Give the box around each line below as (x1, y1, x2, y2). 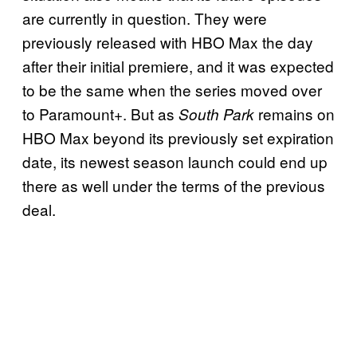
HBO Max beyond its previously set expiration (22, 126, 334, 148)
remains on (254, 102, 335, 124)
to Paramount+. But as (22, 102, 178, 124)
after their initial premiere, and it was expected (22, 54, 334, 76)
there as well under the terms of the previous (22, 174, 325, 196)
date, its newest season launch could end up (22, 150, 328, 172)
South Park (178, 103, 254, 124)
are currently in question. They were (22, 6, 267, 29)
